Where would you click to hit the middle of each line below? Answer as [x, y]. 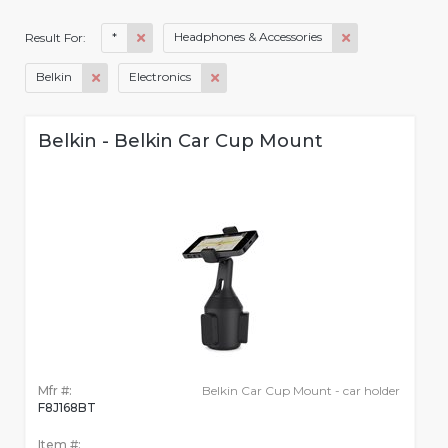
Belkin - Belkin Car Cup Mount [180, 141]
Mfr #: [55, 391]
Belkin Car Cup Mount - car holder [300, 391]
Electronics [160, 77]
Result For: [57, 38]
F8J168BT [67, 408]
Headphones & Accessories [248, 37]
